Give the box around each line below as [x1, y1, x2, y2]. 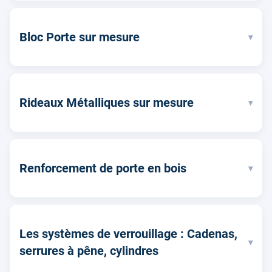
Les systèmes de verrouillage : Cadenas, [19, 226, 237, 242]
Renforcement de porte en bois [19, 161, 186, 176]
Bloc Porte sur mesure [19, 30, 140, 45]
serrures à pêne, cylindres [19, 243, 158, 259]
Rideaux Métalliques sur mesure [19, 95, 194, 110]
